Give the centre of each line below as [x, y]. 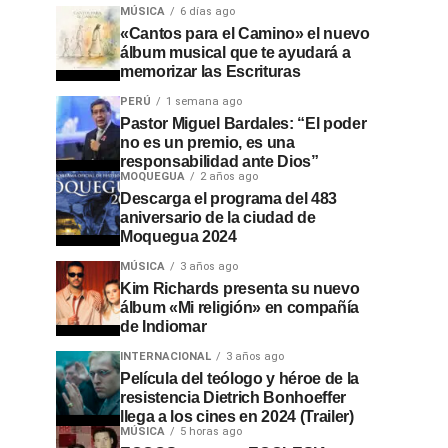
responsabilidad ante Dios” [219, 161]
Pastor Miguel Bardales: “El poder [243, 123]
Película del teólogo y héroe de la [240, 378]
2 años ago [229, 176]
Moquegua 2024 [178, 236]
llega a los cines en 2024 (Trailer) [237, 416]
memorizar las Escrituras [210, 71]
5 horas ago [211, 431]
